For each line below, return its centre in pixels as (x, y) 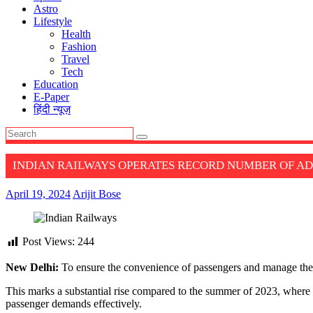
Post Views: (49, 242)
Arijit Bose (97, 194)
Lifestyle (53, 21)
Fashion (79, 46)
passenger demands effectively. (74, 303)
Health (76, 34)
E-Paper (51, 97)
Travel (75, 59)
